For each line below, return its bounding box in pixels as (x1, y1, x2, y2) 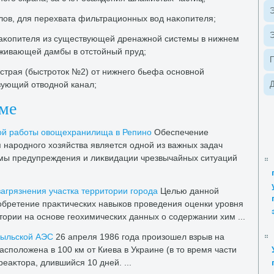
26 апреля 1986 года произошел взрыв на (53, 232, 224, 242)
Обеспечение (152, 127, 209, 137)
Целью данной (158, 186, 219, 196)
